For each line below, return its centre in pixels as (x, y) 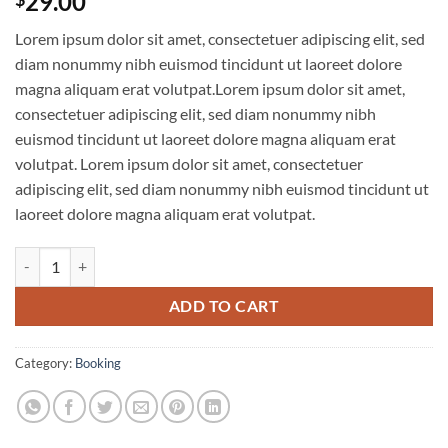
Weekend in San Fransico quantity (120, 257)
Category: (45, 362)
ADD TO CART (224, 305)
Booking (98, 362)
